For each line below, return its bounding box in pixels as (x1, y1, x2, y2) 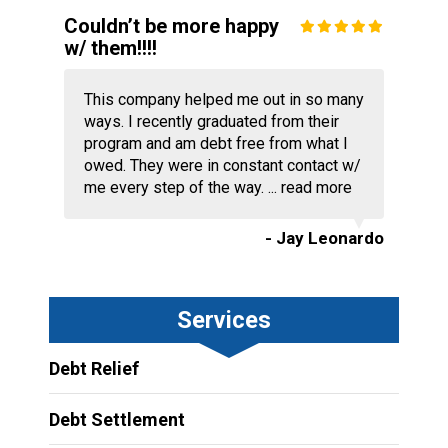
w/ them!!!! (63, 36, 157, 61)
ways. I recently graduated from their (83, 112, 339, 132)
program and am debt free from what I (83, 134, 348, 154)
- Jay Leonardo (265, 228, 385, 249)
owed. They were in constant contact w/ (83, 156, 361, 176)
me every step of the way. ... (83, 178, 281, 198)
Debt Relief (48, 358, 139, 380)
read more (280, 178, 352, 198)
